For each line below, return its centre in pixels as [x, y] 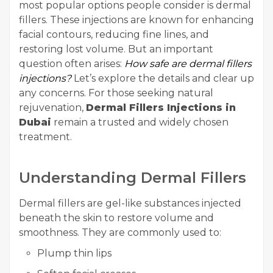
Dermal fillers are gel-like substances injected [130, 204]
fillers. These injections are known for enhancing [136, 20]
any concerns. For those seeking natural [116, 93]
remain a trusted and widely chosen [140, 122]
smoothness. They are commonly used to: [120, 233]
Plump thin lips [74, 253]
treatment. [45, 137]
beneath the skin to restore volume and [116, 218]
